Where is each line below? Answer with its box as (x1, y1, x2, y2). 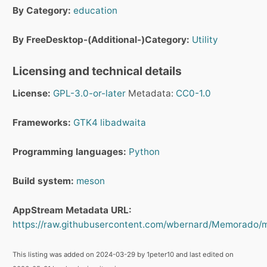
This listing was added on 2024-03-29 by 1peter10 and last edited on (13, 250, 234, 259)
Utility (192, 34, 218, 46)
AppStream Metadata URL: (13, 204, 132, 216)
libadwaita (100, 117, 146, 129)
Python (129, 146, 160, 158)
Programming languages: (13, 146, 126, 158)
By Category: (13, 5, 71, 17)
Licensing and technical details (13, 64, 182, 79)
